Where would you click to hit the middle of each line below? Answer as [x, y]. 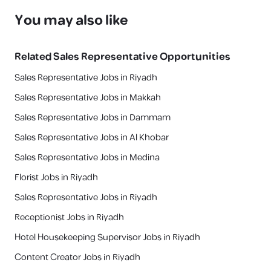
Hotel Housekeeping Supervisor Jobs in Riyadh [107, 237]
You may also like [71, 21]
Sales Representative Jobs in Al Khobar [92, 138]
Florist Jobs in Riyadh [56, 178]
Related [33, 57]
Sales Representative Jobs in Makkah [88, 98]
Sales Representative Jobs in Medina [87, 158]
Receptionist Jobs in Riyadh [69, 217]
